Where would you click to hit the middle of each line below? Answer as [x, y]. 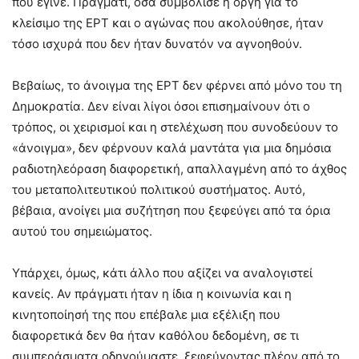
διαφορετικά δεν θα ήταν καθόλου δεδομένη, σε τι [155, 335]
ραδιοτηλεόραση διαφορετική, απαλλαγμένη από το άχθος [179, 168]
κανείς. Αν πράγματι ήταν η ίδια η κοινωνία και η [152, 293]
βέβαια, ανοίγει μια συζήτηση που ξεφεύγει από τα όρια [171, 210]
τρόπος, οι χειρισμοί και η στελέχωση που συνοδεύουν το [175, 127]
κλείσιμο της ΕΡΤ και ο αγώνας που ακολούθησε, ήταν [168, 22]
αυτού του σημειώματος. [82, 231]
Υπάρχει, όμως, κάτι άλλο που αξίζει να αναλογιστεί [162, 272]
